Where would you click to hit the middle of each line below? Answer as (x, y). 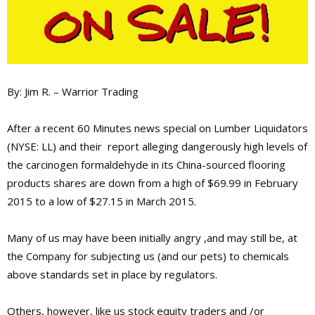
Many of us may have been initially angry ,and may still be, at (152, 237)
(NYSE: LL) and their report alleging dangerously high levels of (157, 146)
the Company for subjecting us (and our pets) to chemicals (148, 256)
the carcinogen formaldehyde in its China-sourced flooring (146, 164)
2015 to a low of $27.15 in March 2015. (102, 201)
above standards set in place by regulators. (112, 274)
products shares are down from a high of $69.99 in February (153, 182)
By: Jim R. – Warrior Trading (73, 91)
